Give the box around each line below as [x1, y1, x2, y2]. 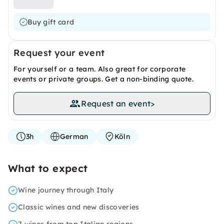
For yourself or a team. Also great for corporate [13, 64, 186, 73]
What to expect [8, 162, 88, 174]
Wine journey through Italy [18, 185, 114, 194]
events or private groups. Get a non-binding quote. [13, 74, 194, 83]
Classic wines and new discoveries [18, 202, 139, 211]
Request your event [13, 47, 105, 58]
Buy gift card [27, 17, 74, 26]
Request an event [81, 98, 151, 108]
